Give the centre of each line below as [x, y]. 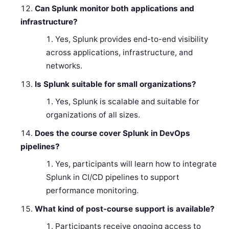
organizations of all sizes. [93, 115]
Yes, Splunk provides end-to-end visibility [131, 39]
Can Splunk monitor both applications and [115, 9]
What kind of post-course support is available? [125, 209]
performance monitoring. [92, 191]
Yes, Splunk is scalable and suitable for [127, 102]
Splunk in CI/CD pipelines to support [112, 177]
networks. [64, 66]
